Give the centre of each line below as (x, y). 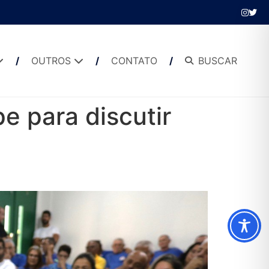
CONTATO (134, 61)
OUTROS (52, 61)
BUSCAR (217, 61)
